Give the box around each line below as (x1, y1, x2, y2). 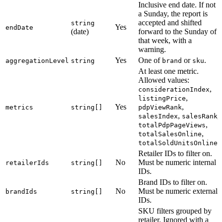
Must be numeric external (138, 186, 218, 195)
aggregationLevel (5, 56, 69, 64)
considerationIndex (138, 85, 210, 93)
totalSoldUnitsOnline (138, 139, 218, 147)
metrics (5, 103, 33, 111)
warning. (138, 45, 166, 54)
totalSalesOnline (138, 130, 202, 138)
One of (138, 55, 162, 64)
